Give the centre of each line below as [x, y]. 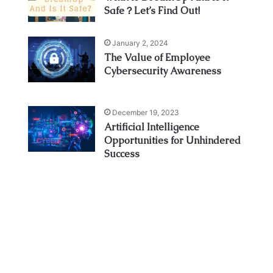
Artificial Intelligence [151, 127]
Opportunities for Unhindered [172, 140]
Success [122, 154]
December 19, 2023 [145, 112]
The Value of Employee [157, 57]
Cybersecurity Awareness [162, 71]
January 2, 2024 [140, 43]
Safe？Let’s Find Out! [152, 10]
